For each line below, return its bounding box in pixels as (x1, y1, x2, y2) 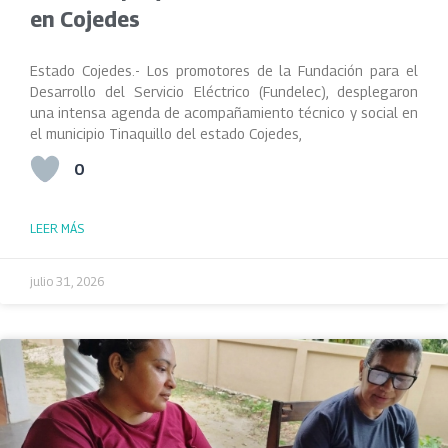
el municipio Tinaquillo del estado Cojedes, (30, 125, 302, 142)
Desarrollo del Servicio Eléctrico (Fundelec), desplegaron (30, 83, 418, 100)
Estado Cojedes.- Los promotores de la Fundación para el (30, 62, 418, 79)
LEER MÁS (30, 221, 84, 236)
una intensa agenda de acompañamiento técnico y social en (30, 104, 418, 121)
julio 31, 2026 (30, 274, 104, 289)
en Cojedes (30, 7, 140, 32)
